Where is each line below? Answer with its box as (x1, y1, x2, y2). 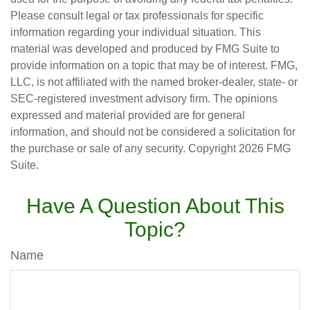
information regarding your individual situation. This (10, 26, 261, 38)
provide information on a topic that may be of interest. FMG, (10, 60, 298, 71)
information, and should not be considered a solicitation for (10, 126, 295, 138)
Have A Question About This (26, 194, 284, 217)
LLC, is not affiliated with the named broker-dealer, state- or (10, 76, 298, 88)
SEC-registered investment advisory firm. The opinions (10, 93, 277, 104)
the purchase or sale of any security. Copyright (10, 143, 239, 154)
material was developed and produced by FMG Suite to (10, 43, 280, 55)
